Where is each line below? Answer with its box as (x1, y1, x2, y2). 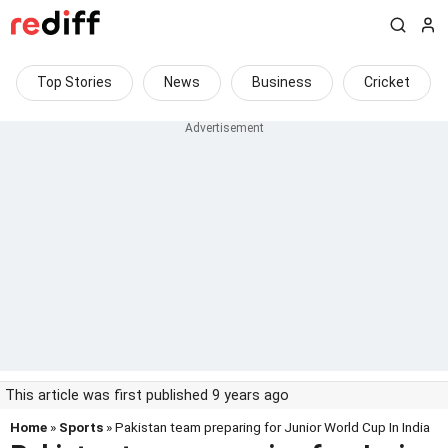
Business (252, 74, 312, 90)
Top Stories (37, 74, 112, 90)
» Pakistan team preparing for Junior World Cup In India (103, 419, 430, 435)
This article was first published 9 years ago (5, 387, 289, 404)
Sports (59, 419, 103, 435)
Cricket (364, 74, 410, 90)
